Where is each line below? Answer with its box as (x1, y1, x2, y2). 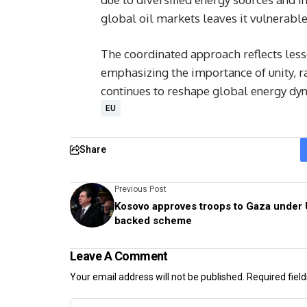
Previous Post (114, 184, 167, 194)
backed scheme (114, 214, 192, 227)
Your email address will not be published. (70, 271, 245, 282)
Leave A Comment (70, 249, 168, 263)
